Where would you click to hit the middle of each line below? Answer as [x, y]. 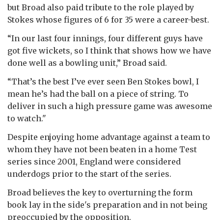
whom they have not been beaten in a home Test [102, 149]
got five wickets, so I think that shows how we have [109, 50]
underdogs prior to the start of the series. [89, 174]
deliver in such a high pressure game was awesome [110, 106]
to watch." [27, 118]
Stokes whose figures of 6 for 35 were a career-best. [108, 19]
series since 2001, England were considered [94, 161]
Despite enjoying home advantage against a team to [109, 137]
